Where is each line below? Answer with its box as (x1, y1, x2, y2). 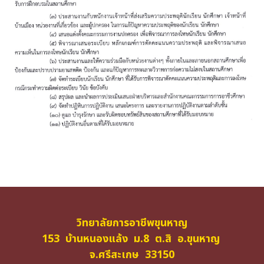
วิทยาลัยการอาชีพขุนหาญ (77, 215, 187, 231)
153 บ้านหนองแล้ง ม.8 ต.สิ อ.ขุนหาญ (41, 231, 223, 247)
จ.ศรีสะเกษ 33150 (90, 247, 174, 263)
